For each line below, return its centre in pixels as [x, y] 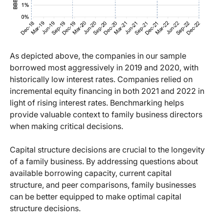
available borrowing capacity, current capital [91, 173]
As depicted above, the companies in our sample [98, 56]
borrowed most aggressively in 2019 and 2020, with [104, 68]
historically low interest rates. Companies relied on [101, 79]
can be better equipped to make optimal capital [96, 197]
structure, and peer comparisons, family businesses [103, 185]
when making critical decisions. [66, 126]
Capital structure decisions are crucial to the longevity [107, 150]
